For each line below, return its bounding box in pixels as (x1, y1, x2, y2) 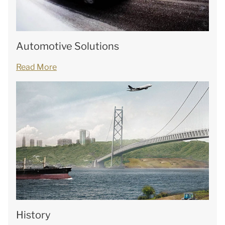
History (16, 209, 51, 221)
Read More (16, 62, 57, 72)
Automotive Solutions (16, 40, 121, 53)
